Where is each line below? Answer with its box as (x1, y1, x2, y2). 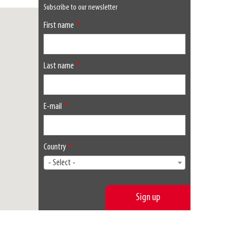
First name (44, 21, 74, 31)
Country (44, 142, 66, 153)
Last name (44, 61, 74, 71)
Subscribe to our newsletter (44, 4, 118, 12)
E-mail (44, 102, 62, 112)
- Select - (48, 158, 75, 168)
